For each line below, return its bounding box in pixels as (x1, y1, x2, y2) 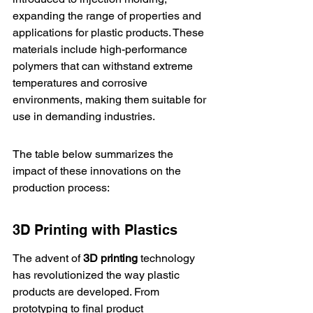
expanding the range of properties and (13, 9, 204, 22)
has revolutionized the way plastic (13, 268, 182, 282)
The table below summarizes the (13, 147, 176, 161)
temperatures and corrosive (13, 76, 150, 89)
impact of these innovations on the (13, 164, 184, 177)
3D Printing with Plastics (13, 221, 177, 238)
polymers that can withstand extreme (13, 59, 196, 73)
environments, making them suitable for (13, 93, 209, 106)
